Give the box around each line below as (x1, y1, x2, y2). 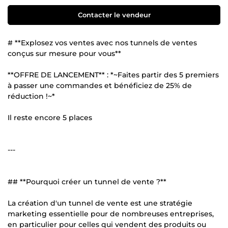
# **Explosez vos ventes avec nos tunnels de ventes (8, 38, 197, 47)
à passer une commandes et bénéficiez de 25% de (8, 80, 192, 90)
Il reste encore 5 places (8, 112, 92, 122)
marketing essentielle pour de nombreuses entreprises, (8, 209, 214, 218)
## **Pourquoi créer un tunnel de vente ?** (8, 177, 166, 186)
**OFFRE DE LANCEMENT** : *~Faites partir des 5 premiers (8, 70, 219, 79)
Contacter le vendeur (77, 10, 151, 19)
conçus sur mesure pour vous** (8, 48, 121, 58)
